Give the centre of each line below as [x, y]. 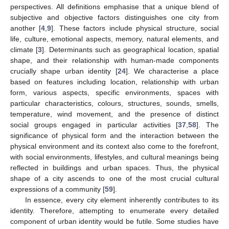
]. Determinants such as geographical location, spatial [131, 49]
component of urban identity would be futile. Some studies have [114, 221]
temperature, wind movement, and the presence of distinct [114, 114]
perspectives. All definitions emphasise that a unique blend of [114, 6]
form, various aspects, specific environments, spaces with [114, 92]
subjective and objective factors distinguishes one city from [114, 17]
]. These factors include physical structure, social [135, 28]
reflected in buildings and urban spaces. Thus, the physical [114, 167]
